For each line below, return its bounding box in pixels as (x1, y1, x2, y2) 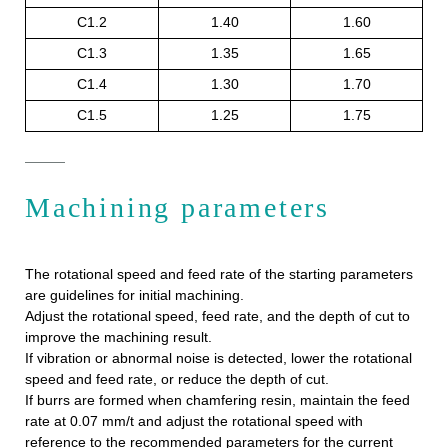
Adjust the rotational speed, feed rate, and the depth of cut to (25, 308, 410, 325)
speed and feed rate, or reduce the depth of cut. (25, 371, 329, 388)
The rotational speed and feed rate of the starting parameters (25, 266, 413, 283)
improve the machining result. (25, 329, 212, 346)
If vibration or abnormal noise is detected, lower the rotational (25, 350, 412, 367)
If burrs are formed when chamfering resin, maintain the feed (25, 392, 410, 409)
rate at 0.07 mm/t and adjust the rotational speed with (25, 413, 363, 430)
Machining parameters (25, 192, 330, 224)
